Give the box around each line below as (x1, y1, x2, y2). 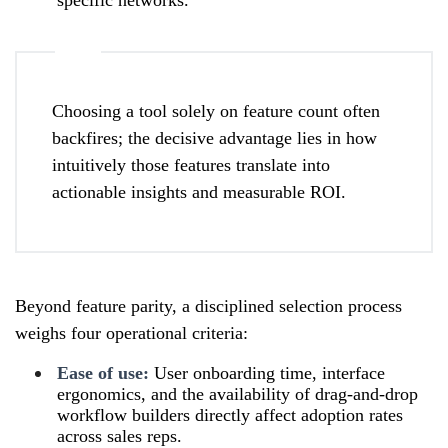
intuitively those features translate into (52, 154, 330, 175)
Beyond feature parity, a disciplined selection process (15, 295, 402, 316)
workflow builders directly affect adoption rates (57, 404, 403, 425)
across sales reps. (57, 425, 182, 446)
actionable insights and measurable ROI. (52, 181, 346, 202)
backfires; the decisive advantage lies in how (52, 127, 377, 148)
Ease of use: (57, 362, 149, 383)
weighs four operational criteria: (15, 322, 248, 343)
